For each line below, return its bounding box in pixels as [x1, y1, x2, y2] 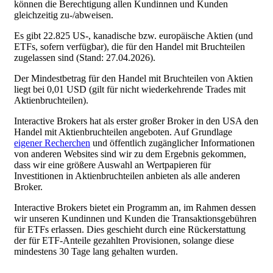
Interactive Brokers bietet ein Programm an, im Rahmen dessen [14, 202, 256, 213]
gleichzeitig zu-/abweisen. [14, 9, 113, 20]
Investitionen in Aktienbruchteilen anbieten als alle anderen [14, 170, 240, 181]
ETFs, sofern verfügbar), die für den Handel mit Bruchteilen [14, 41, 245, 52]
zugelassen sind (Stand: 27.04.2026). [14, 52, 155, 63]
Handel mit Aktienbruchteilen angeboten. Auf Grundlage [14, 126, 232, 137]
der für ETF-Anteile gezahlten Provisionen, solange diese [14, 235, 234, 246]
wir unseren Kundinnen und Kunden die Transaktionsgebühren [14, 213, 257, 224]
